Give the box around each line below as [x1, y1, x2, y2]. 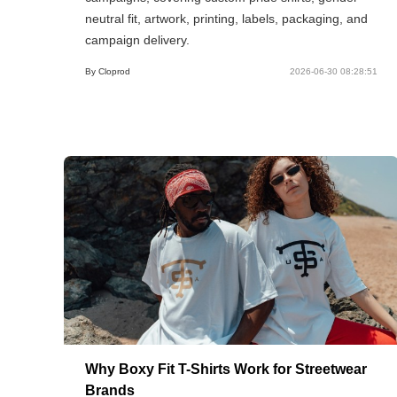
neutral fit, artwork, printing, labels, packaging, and [85, 11, 368, 26]
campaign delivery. [85, 32, 190, 47]
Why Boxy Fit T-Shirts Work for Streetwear [85, 361, 367, 377]
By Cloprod [85, 66, 130, 76]
